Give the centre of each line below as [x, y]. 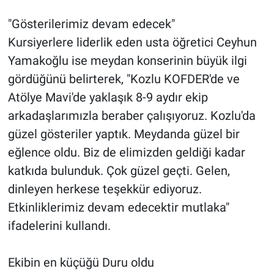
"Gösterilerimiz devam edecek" [91, 24]
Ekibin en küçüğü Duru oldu [81, 263]
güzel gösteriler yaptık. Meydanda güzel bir [124, 134]
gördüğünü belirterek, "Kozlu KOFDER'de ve [124, 79]
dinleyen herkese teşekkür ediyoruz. [105, 189]
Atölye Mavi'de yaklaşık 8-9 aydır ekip [108, 98]
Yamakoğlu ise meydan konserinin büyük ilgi [127, 61]
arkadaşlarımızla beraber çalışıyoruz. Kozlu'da [131, 116]
